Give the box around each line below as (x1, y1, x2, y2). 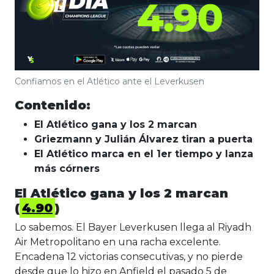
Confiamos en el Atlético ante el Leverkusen (15, 76, 204, 87)
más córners (34, 163, 100, 175)
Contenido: (15, 98, 91, 113)
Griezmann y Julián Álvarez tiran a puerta (34, 133, 253, 146)
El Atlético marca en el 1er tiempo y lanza (34, 148, 253, 160)
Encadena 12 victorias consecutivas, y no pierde (15, 251, 243, 263)
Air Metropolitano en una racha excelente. (15, 236, 221, 248)
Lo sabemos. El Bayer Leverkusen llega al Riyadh (15, 221, 251, 234)
